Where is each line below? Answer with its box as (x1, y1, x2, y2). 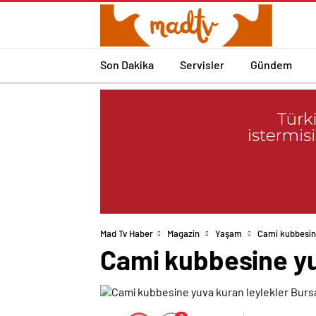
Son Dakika (100, 57, 154, 71)
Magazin (167, 228, 200, 240)
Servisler (180, 57, 224, 71)
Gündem (250, 57, 292, 71)
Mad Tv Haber (100, 228, 153, 240)
